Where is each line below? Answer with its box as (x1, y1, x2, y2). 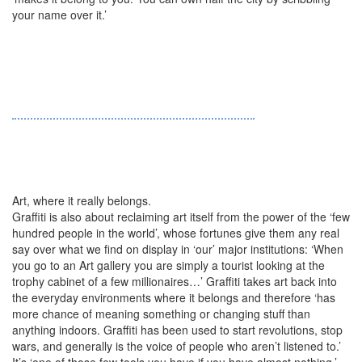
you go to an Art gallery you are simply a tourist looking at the (12, 257, 325, 273)
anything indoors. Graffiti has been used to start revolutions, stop (12, 322, 343, 338)
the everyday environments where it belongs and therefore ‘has (12, 289, 335, 305)
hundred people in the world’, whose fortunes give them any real (12, 225, 339, 241)
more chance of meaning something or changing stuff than (12, 305, 310, 322)
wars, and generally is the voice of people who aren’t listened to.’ (12, 338, 341, 354)
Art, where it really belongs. (12, 192, 151, 208)
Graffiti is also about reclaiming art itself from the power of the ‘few (12, 208, 350, 225)
